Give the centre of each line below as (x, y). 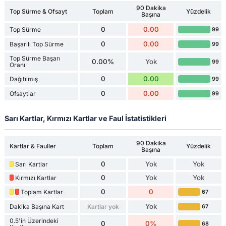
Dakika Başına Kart (37, 206)
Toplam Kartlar (42, 192)
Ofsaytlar (22, 94)
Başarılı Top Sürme (36, 44)
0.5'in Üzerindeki (34, 220)
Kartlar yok (103, 206)
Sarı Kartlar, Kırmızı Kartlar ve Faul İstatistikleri (85, 119)
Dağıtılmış (23, 79)
